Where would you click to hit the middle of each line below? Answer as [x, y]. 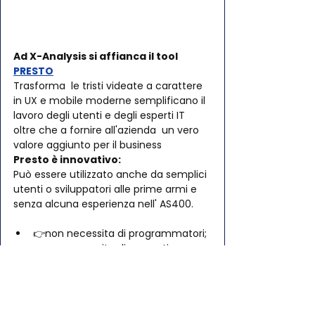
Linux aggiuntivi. [71, 277]
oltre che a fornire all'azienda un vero [108, 130]
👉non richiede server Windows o [115, 263]
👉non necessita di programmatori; [120, 233]
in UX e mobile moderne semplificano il [112, 100]
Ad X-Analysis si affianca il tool [97, 56]
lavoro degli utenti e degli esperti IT [101, 115]
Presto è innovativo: [67, 159]
